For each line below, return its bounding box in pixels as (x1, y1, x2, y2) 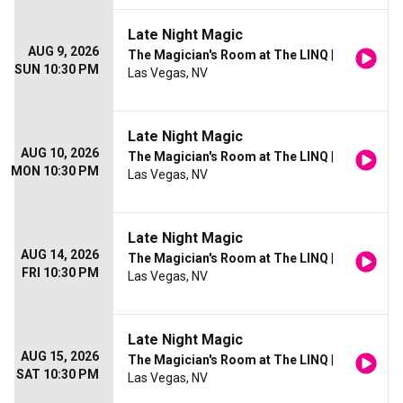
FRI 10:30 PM (22, 265, 99, 280)
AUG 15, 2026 (21, 349, 99, 363)
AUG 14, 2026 (21, 247, 99, 262)
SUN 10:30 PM (14, 62, 99, 76)
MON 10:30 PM (11, 164, 99, 178)
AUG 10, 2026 (21, 146, 99, 160)
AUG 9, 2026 (28, 44, 99, 58)
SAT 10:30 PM (16, 367, 99, 381)
